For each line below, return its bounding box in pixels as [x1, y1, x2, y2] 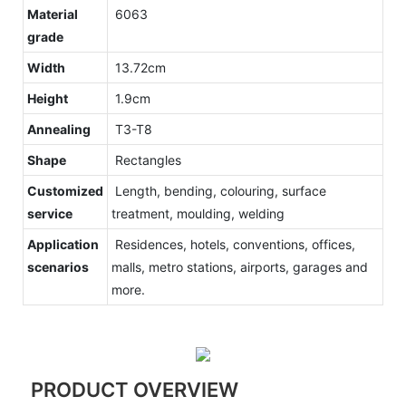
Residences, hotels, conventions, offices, [111, 236, 355, 252]
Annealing [27, 121, 91, 137]
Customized [27, 182, 103, 198]
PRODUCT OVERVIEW [30, 378, 238, 402]
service [27, 205, 72, 221]
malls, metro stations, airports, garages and [111, 258, 368, 275]
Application [27, 236, 99, 252]
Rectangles [111, 151, 181, 168]
